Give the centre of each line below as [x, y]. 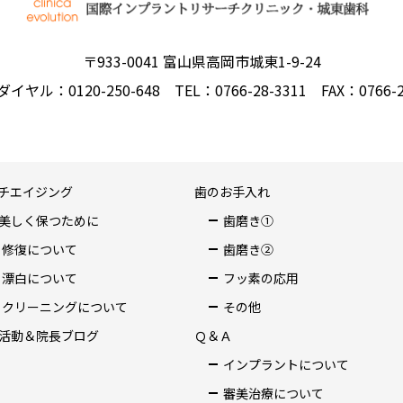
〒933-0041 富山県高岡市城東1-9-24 [201, 61]
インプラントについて [286, 364]
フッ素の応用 [260, 278]
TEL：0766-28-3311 [240, 90]
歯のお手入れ [232, 192]
